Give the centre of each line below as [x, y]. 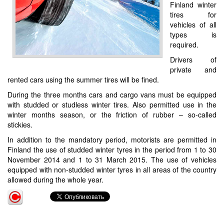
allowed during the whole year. [55, 179]
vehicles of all [193, 24]
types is [193, 34]
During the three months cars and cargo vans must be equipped [112, 94]
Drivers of [193, 59]
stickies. [20, 124]
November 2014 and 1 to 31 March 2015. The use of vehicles [112, 159]
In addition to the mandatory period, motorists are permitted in [112, 139]
